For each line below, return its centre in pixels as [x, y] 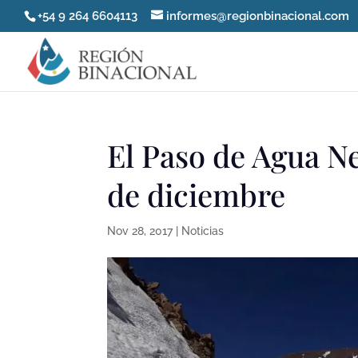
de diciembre [197, 195]
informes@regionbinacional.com [258, 16]
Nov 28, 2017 [140, 231]
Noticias [203, 231]
